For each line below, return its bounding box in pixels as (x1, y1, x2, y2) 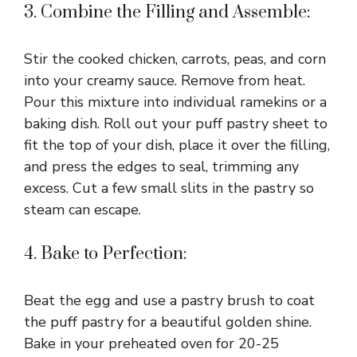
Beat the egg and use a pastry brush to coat (24, 291, 315, 311)
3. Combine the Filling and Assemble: (24, 2, 311, 24)
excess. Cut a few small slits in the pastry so (24, 178, 314, 198)
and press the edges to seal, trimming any (24, 157, 299, 177)
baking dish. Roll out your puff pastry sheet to (24, 114, 328, 134)
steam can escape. (24, 200, 141, 220)
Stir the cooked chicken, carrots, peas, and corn (24, 49, 326, 69)
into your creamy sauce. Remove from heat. (24, 71, 305, 91)
